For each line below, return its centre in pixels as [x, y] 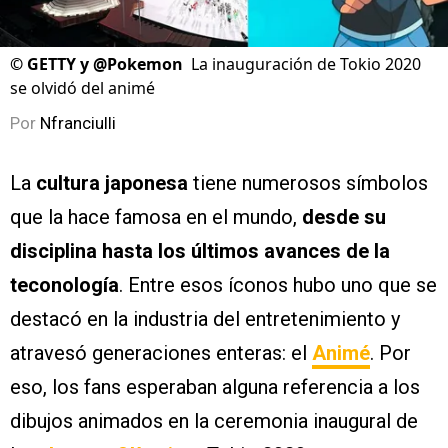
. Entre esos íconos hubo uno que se [278, 285]
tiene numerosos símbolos [308, 183]
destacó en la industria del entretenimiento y [205, 319]
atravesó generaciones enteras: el [161, 353]
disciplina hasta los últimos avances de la [200, 251]
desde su [341, 217]
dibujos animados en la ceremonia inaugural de [214, 421]
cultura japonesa [112, 183]
